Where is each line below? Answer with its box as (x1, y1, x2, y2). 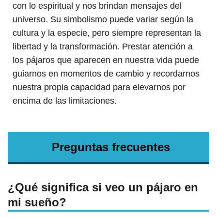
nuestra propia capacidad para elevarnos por (13, 82, 186, 92)
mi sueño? (8, 195, 66, 209)
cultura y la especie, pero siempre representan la (13, 28, 201, 38)
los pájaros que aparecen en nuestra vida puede (13, 55, 199, 65)
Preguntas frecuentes (52, 140, 170, 154)
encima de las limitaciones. (13, 95, 117, 106)
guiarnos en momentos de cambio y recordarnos (13, 68, 200, 78)
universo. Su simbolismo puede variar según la (13, 14, 193, 24)
